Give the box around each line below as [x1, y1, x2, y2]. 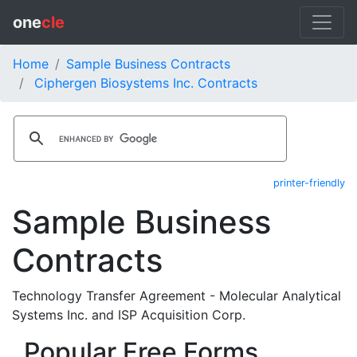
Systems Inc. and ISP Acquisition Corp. [12, 307, 245, 323]
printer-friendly [273, 177, 345, 189]
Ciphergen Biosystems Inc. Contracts [34, 75, 257, 91]
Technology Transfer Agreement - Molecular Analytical [12, 288, 341, 304]
